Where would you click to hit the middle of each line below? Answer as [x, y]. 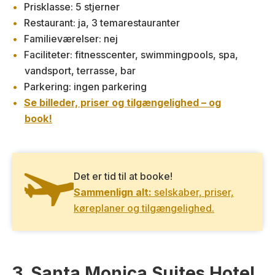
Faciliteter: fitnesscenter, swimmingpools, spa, [131, 55]
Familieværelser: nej [71, 39]
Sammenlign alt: [113, 192]
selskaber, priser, [193, 192]
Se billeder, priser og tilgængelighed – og [122, 103]
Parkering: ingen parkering [85, 87]
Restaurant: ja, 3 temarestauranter [102, 23]
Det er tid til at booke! [123, 176]
